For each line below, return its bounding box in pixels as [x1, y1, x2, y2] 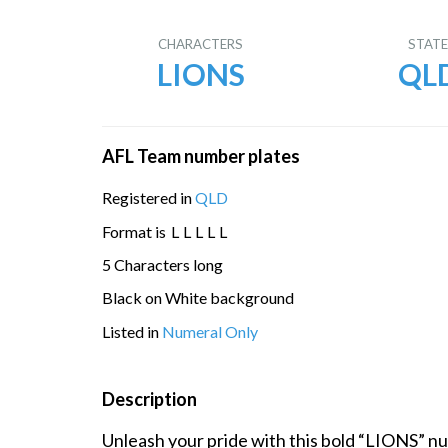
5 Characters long [102, 254, 223, 274]
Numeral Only [162, 321, 258, 341]
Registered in [102, 188, 195, 208]
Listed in [102, 321, 162, 341]
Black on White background [102, 288, 294, 308]
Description [102, 387, 197, 410]
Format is [102, 221, 169, 241]
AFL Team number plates [102, 145, 300, 167]
